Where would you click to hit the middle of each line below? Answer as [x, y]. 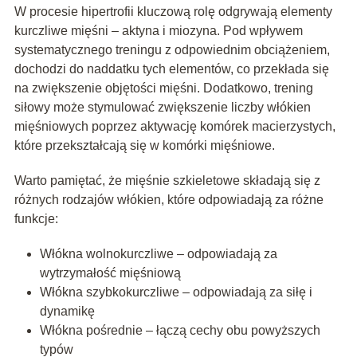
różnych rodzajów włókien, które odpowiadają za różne [169, 200]
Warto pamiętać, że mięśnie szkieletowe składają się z [167, 181]
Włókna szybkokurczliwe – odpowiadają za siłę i [176, 292]
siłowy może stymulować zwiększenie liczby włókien [162, 108]
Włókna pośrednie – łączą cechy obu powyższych [180, 331]
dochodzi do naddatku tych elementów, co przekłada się [171, 69]
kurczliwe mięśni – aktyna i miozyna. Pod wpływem [158, 31]
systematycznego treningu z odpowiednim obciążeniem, [172, 50]
